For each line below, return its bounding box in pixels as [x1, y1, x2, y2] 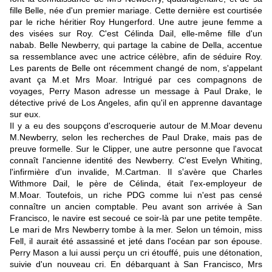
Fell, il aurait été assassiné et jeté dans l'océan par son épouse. [10, 236, 262, 246]
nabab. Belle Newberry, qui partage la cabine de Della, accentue [10, 40, 262, 50]
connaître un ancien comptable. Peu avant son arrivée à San [10, 202, 262, 212]
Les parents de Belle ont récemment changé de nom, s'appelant [10, 63, 262, 73]
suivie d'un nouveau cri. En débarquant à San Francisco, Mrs [10, 259, 262, 270]
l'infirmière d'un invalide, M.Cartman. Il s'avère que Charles [10, 167, 262, 177]
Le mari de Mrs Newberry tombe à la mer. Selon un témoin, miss [10, 225, 262, 235]
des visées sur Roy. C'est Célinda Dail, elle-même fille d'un [10, 29, 262, 39]
